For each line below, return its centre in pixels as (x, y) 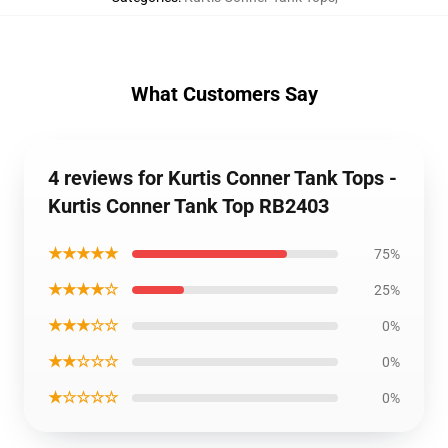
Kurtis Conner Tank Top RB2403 (188, 206)
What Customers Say (224, 94)
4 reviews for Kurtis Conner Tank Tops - (222, 178)
